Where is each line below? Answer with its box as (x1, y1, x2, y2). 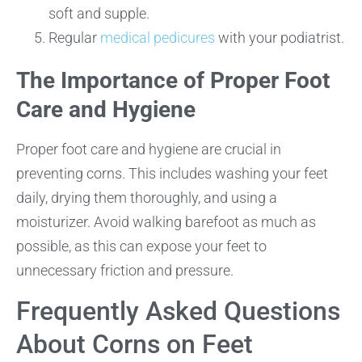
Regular (48, 29, 100, 47)
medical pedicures (100, 29, 215, 47)
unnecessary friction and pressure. (16, 262, 234, 280)
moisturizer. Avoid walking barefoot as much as (16, 213, 316, 231)
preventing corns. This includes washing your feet (16, 165, 328, 183)
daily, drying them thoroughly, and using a (16, 189, 277, 207)
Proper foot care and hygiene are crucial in (16, 141, 281, 158)
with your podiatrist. (215, 29, 344, 47)
